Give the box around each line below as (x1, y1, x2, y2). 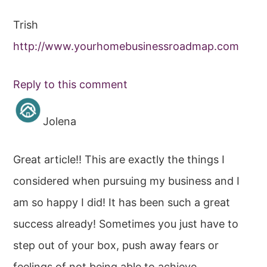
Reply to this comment (13, 78, 128, 91)
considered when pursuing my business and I (13, 175, 240, 188)
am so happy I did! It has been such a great (13, 196, 231, 209)
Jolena (43, 115, 77, 128)
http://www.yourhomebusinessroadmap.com (13, 40, 240, 53)
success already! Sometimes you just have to (13, 218, 239, 231)
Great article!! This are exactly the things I (13, 153, 225, 166)
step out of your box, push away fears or (13, 239, 219, 252)
